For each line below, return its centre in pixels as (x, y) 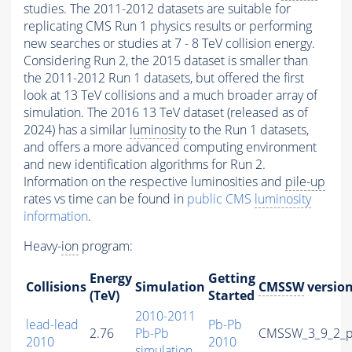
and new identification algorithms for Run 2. (145, 165)
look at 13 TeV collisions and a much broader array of (170, 95)
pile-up (305, 182)
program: (106, 246)
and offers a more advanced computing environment (170, 147)
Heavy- (42, 246)
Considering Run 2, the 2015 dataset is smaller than (166, 61)
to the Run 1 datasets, (247, 130)
